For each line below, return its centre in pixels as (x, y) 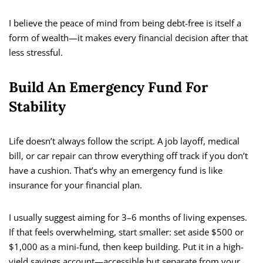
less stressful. (36, 53)
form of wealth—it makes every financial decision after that (128, 38)
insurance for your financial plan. (75, 185)
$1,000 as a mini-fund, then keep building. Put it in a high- (126, 247)
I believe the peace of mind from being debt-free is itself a (125, 23)
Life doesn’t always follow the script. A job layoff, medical (124, 141)
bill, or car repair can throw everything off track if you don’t (128, 156)
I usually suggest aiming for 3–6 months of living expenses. (128, 218)
